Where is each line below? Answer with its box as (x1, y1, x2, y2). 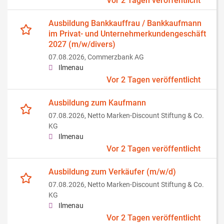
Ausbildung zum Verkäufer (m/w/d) (48, 167, 176, 177)
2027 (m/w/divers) (48, 39, 115, 49)
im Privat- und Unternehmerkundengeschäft (48, 29, 206, 39)
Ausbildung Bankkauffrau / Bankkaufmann (48, 18, 201, 28)
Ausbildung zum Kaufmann (48, 98, 146, 108)
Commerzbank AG (87, 53, 144, 62)
